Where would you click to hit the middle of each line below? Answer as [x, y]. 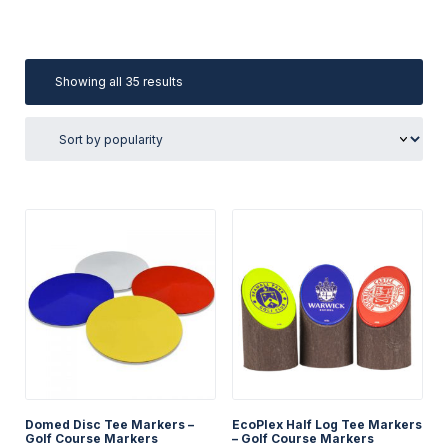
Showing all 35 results [119, 82]
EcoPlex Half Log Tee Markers [326, 425]
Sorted [202, 81]
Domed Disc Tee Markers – [109, 425]
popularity [211, 117]
